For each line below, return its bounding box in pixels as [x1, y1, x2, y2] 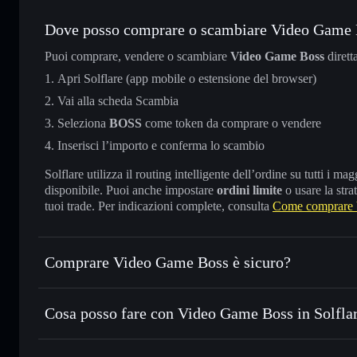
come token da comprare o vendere [142, 116, 321, 130]
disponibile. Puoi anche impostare [45, 182, 217, 197]
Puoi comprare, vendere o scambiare [45, 49, 230, 63]
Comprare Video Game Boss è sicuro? [45, 253, 291, 271]
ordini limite [217, 182, 282, 197]
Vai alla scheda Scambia [57, 93, 178, 108]
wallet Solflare [185, 332, 257, 347]
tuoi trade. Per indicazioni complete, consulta [45, 198, 273, 213]
